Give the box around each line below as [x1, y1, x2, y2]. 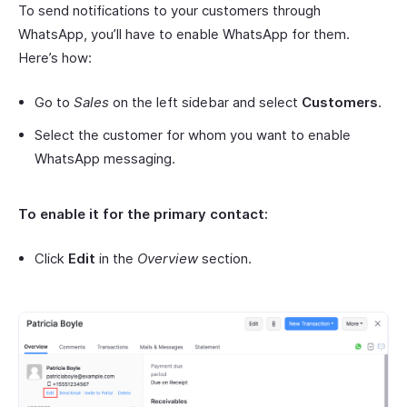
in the [95, 249, 137, 267]
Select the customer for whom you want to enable [35, 125, 351, 144]
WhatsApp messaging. [35, 149, 175, 167]
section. [198, 249, 252, 267]
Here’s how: [18, 48, 92, 66]
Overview [137, 249, 198, 267]
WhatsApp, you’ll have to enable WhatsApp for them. [18, 25, 350, 43]
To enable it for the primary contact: [18, 204, 268, 223]
